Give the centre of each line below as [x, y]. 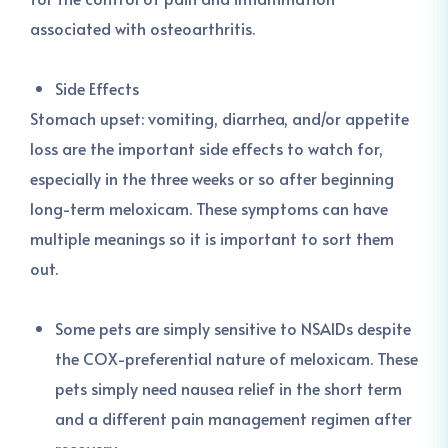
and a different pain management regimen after [233, 418]
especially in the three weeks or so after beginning [212, 178]
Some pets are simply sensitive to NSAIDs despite [233, 328]
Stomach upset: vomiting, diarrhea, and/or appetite [219, 118]
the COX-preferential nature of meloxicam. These [236, 358]
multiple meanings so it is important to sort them [212, 238]
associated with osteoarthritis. [142, 28]
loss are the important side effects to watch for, [206, 148]
